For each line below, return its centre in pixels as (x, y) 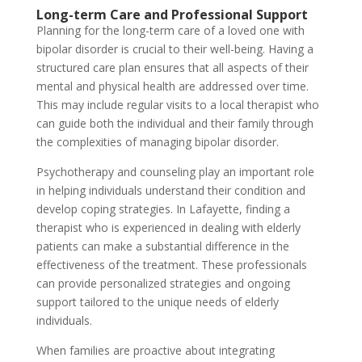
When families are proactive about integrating (155, 350)
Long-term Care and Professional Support (172, 14)
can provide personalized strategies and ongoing (163, 283)
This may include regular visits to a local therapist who (177, 104)
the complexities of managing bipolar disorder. (157, 141)
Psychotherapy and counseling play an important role (175, 171)
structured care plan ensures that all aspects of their (172, 67)
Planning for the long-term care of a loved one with (170, 30)
